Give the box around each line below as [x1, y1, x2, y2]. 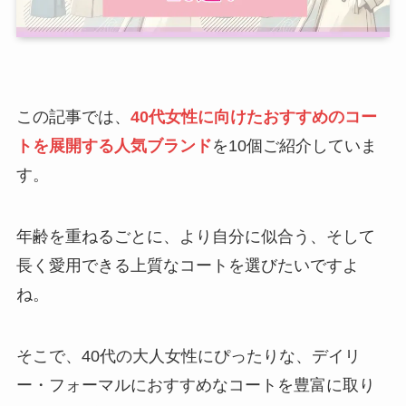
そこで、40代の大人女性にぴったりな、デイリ [15, 346, 361, 365]
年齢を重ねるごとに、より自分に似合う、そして [15, 227, 375, 246]
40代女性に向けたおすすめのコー [130, 108, 377, 127]
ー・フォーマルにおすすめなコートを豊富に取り [15, 375, 375, 394]
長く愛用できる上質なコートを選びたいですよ [15, 256, 359, 275]
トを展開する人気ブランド [15, 137, 212, 156]
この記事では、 [15, 108, 130, 127]
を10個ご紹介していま [211, 137, 377, 156]
